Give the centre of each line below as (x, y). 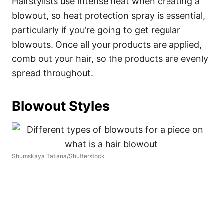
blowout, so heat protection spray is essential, (109, 16)
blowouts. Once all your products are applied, (107, 44)
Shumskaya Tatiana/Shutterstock (58, 156)
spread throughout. (53, 73)
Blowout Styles (61, 106)
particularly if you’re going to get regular (96, 30)
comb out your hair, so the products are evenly (110, 59)
